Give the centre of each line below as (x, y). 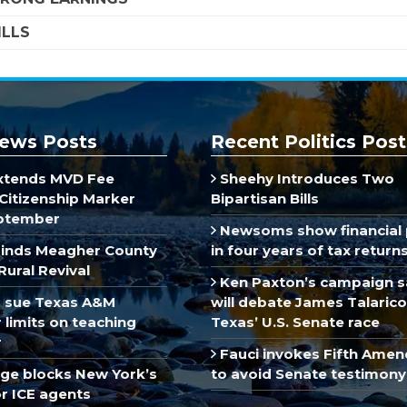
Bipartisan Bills (265, 198)
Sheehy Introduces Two (305, 178)
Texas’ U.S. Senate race (295, 322)
